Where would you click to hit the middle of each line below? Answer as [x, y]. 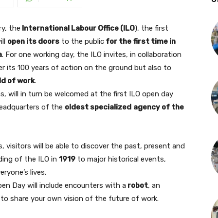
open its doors [33, 41]
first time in [154, 41]
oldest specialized [98, 107]
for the [118, 41]
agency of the [159, 107]
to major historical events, [121, 159]
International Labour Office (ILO [78, 28]
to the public [82, 41]
